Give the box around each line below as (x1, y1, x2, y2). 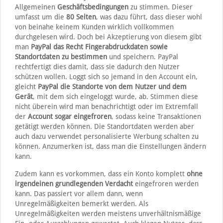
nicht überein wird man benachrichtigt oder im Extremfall (14, 103, 198, 111)
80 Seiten (66, 13, 96, 21)
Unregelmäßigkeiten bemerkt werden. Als (14, 200, 148, 208)
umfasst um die (14, 13, 66, 21)
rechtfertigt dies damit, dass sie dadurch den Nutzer (14, 63, 180, 71)
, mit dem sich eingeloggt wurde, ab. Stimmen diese (32, 93, 198, 101)
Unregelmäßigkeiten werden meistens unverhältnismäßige (14, 210, 201, 218)
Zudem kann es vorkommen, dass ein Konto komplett (14, 170, 187, 178)
